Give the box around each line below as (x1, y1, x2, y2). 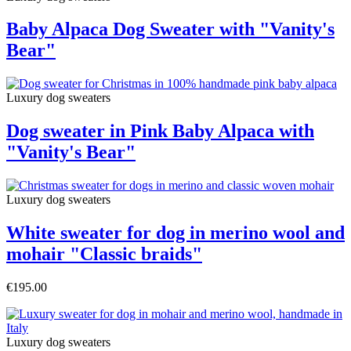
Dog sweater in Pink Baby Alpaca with (6, 121, 314, 142)
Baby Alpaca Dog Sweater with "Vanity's (6, 19, 335, 40)
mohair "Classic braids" (6, 244, 202, 265)
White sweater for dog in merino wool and (6, 223, 345, 244)
